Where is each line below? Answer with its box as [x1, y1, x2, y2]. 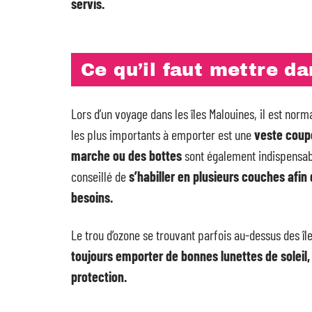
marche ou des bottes [71, 146, 182, 164]
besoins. [71, 188, 113, 205]
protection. [71, 267, 127, 285]
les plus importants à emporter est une [71, 125, 254, 143]
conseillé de [71, 167, 129, 185]
